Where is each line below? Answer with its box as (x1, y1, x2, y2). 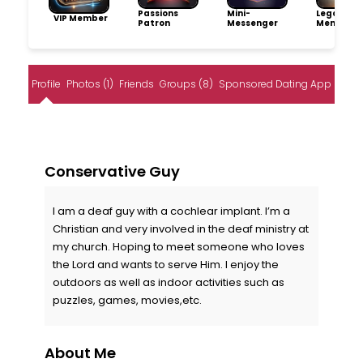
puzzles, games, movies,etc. (53, 292, 202, 308)
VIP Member (49, 11, 108, 24)
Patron (138, 16, 170, 29)
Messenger (227, 16, 278, 29)
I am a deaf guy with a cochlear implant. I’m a (53, 203, 290, 219)
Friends (119, 76, 154, 91)
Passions (138, 6, 178, 19)
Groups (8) (160, 76, 214, 91)
